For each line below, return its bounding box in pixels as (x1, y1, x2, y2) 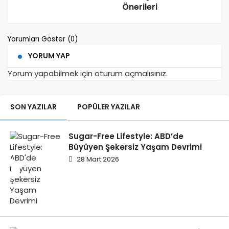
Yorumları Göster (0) (8, 34, 80, 44)
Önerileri (122, 1, 157, 13)
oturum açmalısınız (95, 68, 166, 79)
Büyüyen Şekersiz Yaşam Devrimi (68, 142, 202, 153)
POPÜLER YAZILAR (77, 102, 140, 112)
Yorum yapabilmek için (8, 68, 95, 79)
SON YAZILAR (10, 102, 57, 112)
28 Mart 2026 (75, 154, 119, 165)
